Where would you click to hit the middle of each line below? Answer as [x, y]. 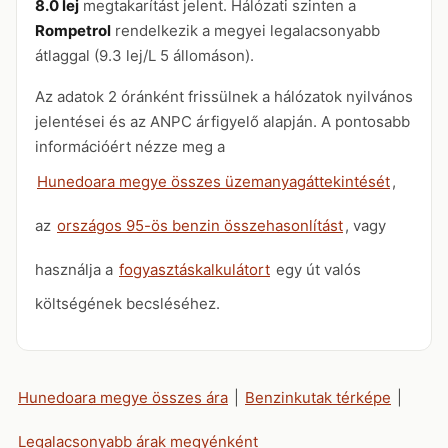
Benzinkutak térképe [318, 397]
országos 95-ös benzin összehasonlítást [200, 225]
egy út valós [316, 269]
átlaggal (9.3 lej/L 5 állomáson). [144, 55]
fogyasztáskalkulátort [194, 269]
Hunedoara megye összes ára [123, 397]
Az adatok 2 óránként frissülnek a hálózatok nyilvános [224, 96]
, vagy [365, 225]
